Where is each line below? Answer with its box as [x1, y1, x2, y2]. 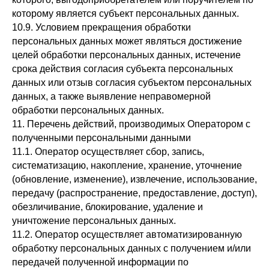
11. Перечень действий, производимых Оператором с [12, 119, 250, 129]
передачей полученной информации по [12, 257, 189, 267]
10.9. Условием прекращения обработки [12, 22, 191, 32]
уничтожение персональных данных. [12, 216, 176, 226]
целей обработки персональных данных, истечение [12, 50, 241, 60]
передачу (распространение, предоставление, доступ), [12, 188, 257, 198]
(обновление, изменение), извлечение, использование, [12, 174, 257, 184]
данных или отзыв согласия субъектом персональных [12, 77, 252, 88]
